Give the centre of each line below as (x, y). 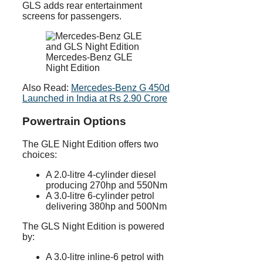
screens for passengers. (72, 16)
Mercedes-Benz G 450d (120, 87)
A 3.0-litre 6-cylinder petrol (100, 195)
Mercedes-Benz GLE (89, 57)
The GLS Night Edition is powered (93, 226)
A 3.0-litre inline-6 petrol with (105, 257)
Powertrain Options (74, 121)
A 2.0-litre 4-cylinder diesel (101, 174)
